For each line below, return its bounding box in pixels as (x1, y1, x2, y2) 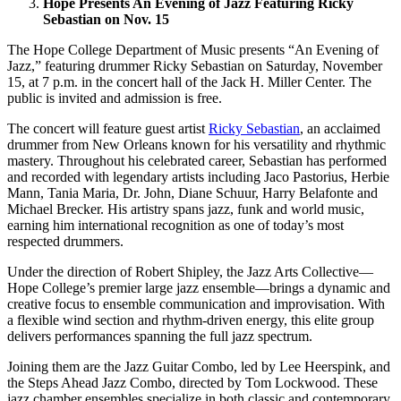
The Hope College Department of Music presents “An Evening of (7, 42, 379, 58)
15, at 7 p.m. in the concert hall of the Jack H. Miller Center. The (7, 74, 371, 90)
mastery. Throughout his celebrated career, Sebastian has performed (7, 153, 387, 169)
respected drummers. (7, 234, 124, 250)
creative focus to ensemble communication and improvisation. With (7, 296, 385, 312)
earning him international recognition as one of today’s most (7, 218, 344, 234)
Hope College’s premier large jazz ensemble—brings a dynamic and (7, 280, 390, 296)
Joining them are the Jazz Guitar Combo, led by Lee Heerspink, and (7, 359, 390, 375)
